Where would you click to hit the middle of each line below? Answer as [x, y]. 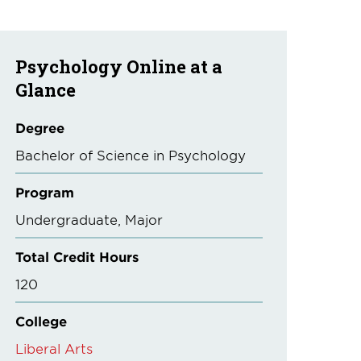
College [41, 321]
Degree [40, 127]
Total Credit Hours [77, 256]
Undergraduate [67, 219]
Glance [46, 90]
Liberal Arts [54, 348]
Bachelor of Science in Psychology [131, 155]
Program [45, 192]
